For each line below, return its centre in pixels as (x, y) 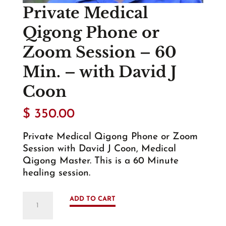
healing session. (56, 173)
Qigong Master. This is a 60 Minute (100, 161)
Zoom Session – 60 (99, 52)
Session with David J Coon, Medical (99, 149)
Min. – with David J (99, 72)
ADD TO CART (92, 199)
